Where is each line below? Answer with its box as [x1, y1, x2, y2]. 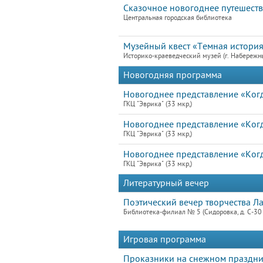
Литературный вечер [123, 178, 209, 188]
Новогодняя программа [123, 70, 222, 80]
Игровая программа [123, 234, 206, 245]
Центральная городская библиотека [123, 14, 232, 22]
